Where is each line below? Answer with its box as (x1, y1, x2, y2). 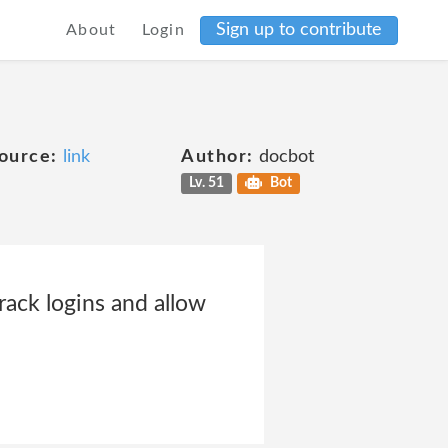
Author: (181, 148, 254, 166)
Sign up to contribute (216, 20, 382, 39)
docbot (253, 148, 314, 166)
